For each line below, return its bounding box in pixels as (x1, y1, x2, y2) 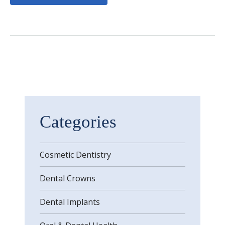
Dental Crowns (40, 173, 95, 184)
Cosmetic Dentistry (40, 149, 111, 160)
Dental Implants (40, 196, 100, 207)
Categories (40, 112, 117, 132)
